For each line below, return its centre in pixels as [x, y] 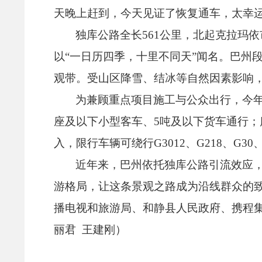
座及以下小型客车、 [104, 121]
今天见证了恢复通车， [176, 13]
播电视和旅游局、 [98, 208]
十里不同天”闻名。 [183, 56]
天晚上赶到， [87, 13]
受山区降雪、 [120, 78]
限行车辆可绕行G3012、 [136, 143]
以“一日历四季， [95, 56]
